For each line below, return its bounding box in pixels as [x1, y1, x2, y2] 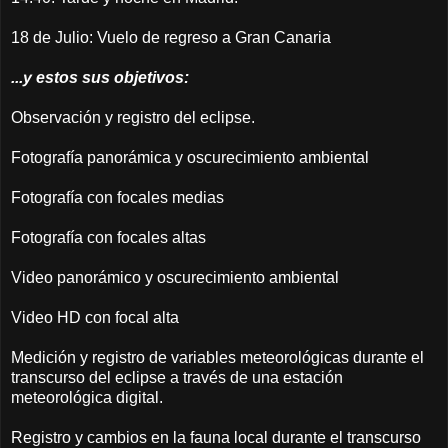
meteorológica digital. [11, 388, 163, 406]
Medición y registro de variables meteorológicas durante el [11, 348, 424, 366]
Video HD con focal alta [11, 308, 179, 326]
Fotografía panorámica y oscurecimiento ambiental [11, 148, 369, 166]
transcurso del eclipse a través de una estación [11, 368, 343, 386]
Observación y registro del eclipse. [11, 108, 255, 126]
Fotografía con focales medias [11, 188, 224, 206]
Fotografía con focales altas [11, 228, 206, 246]
